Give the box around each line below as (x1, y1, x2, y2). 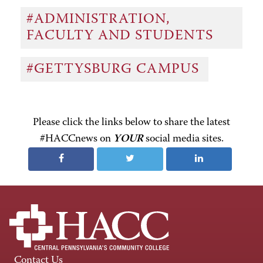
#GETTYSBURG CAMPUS (26, 62, 203, 77)
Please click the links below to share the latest (33, 117, 230, 128)
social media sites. (143, 133, 224, 144)
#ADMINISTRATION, (26, 12, 170, 27)
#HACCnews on (39, 133, 113, 144)
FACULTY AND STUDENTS (26, 29, 217, 43)
